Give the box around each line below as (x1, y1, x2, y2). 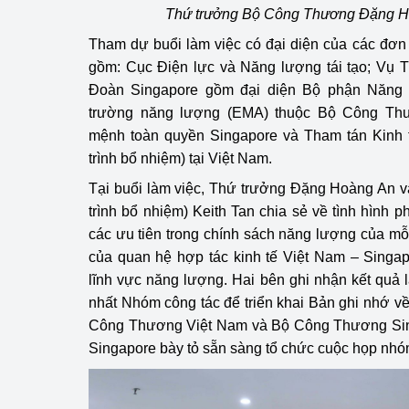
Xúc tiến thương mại (274, 263, 406, 278)
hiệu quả (274, 7, 330, 23)
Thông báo (274, 106, 344, 121)
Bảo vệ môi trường (274, 145, 395, 161)
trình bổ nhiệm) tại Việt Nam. (89, 151, 272, 166)
